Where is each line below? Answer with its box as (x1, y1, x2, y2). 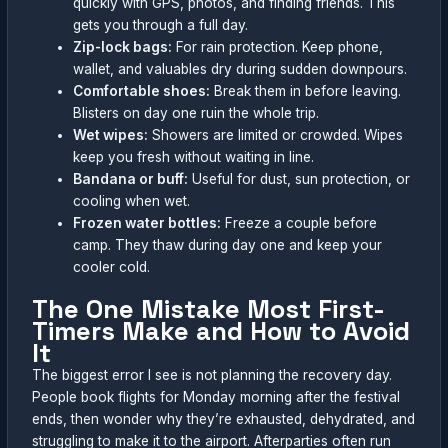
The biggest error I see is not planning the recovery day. (32, 367, 393, 384)
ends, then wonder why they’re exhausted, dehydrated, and (32, 411, 416, 428)
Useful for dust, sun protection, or (188, 170, 411, 187)
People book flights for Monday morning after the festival (32, 389, 401, 406)
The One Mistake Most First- (32, 293, 386, 326)
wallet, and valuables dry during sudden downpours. (73, 60, 408, 77)
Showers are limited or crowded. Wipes (148, 126, 404, 143)
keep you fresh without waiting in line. (73, 148, 315, 165)
